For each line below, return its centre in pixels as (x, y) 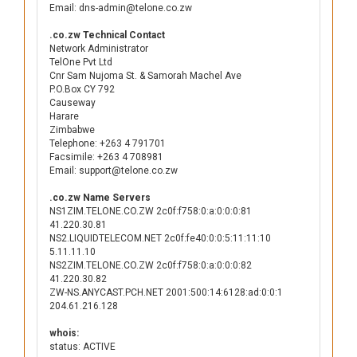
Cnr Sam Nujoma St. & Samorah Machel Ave (145, 76)
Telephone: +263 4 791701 (108, 143)
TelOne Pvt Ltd (81, 62)
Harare (64, 116)
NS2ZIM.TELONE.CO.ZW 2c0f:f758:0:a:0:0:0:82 (151, 265)
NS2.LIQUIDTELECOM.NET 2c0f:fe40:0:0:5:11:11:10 (160, 238)
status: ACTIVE (82, 347)
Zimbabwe (72, 130)
